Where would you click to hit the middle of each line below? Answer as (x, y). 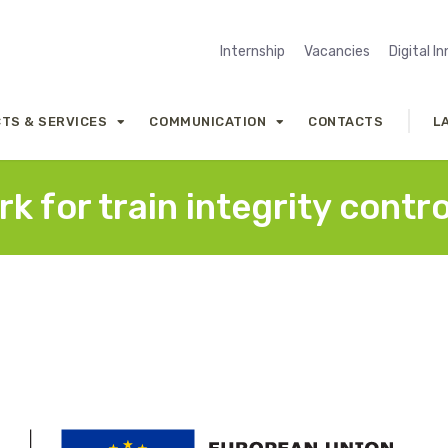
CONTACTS (346, 121)
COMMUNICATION (208, 121)
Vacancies (337, 51)
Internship (252, 51)
